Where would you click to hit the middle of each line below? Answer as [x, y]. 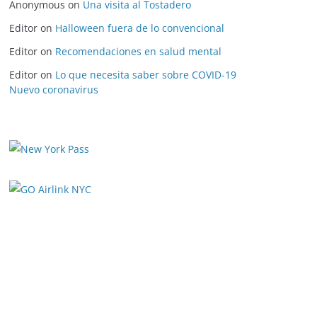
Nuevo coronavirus [54, 90]
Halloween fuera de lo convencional [140, 28]
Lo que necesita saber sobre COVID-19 [146, 75]
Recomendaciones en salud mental [138, 51]
